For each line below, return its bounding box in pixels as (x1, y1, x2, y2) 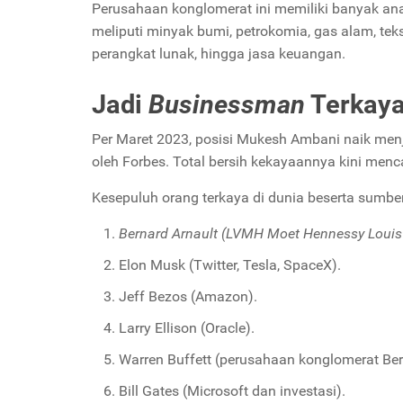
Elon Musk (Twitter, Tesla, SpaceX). (119, 255, 341, 273)
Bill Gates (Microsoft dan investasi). (119, 381, 345, 399)
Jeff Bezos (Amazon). (119, 287, 257, 305)
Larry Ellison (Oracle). (119, 318, 255, 336)
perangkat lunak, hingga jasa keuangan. (92, 44, 345, 62)
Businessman (148, 88, 305, 120)
